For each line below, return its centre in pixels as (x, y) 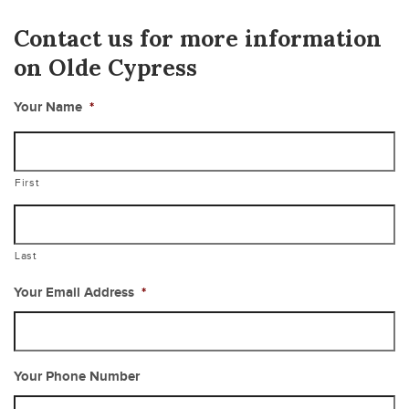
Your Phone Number (77, 376)
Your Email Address (74, 292)
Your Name (48, 107)
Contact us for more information (198, 38)
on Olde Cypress (105, 67)
